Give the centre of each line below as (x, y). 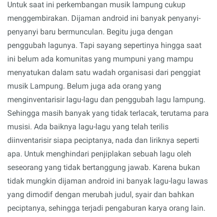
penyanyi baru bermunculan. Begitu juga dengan (90, 31)
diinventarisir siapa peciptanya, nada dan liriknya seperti (103, 140)
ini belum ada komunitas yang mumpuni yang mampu (100, 59)
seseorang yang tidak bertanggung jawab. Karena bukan (104, 167)
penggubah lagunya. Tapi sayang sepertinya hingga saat (104, 45)
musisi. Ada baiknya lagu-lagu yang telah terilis (88, 126)
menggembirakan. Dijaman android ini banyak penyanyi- (104, 18)
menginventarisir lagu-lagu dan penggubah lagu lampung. (106, 99)
